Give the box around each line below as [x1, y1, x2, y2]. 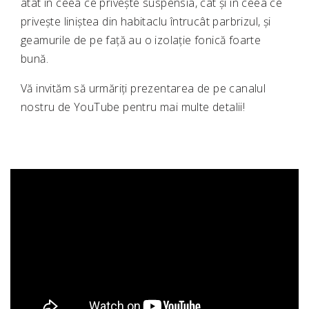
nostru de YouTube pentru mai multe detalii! [21, 99, 246, 115]
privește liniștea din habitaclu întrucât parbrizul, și [21, 14, 271, 30]
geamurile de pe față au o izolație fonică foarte [21, 32, 261, 48]
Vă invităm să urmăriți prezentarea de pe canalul [21, 81, 266, 97]
